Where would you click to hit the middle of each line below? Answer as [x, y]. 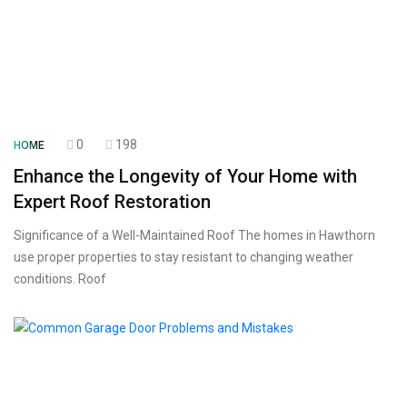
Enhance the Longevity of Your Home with [185, 176]
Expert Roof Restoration [112, 202]
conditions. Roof [60, 279]
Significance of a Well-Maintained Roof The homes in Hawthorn [194, 235]
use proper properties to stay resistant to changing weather [184, 257]
